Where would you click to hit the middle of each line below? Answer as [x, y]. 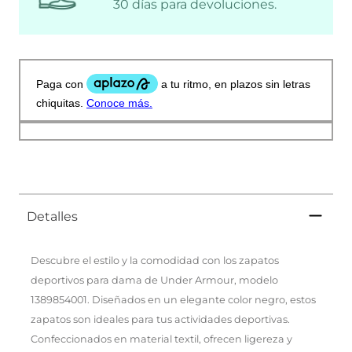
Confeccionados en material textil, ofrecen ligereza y [161, 339]
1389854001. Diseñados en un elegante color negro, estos [173, 299]
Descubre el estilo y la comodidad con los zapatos [155, 260]
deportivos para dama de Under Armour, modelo [154, 280]
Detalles [52, 216]
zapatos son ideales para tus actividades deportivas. [160, 319]
